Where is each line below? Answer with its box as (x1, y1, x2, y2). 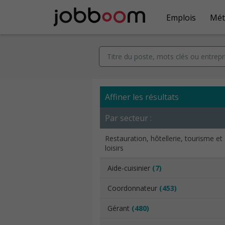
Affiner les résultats (105, 91, 179, 102)
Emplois (166, 12, 196, 23)
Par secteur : (105, 113, 152, 124)
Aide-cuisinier (107, 163, 152, 173)
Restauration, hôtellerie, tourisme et (105, 134, 222, 143)
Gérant (107, 203, 132, 213)
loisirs (105, 143, 124, 153)
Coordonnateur (107, 183, 159, 193)
